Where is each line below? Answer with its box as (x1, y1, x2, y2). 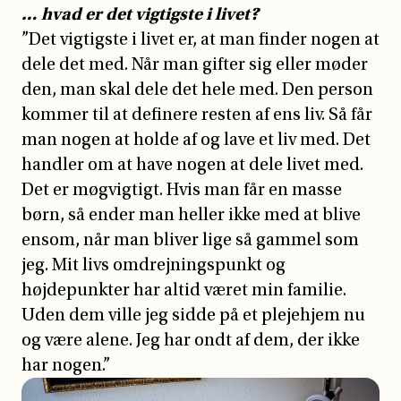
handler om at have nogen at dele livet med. (21, 154, 363, 175)
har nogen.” (21, 354, 110, 375)
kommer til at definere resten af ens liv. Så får (21, 104, 372, 124)
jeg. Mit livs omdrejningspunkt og (21, 254, 286, 275)
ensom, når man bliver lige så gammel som (21, 229, 359, 250)
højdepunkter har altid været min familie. (21, 279, 346, 300)
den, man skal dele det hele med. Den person (21, 79, 373, 99)
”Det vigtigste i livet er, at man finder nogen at (21, 29, 380, 49)
